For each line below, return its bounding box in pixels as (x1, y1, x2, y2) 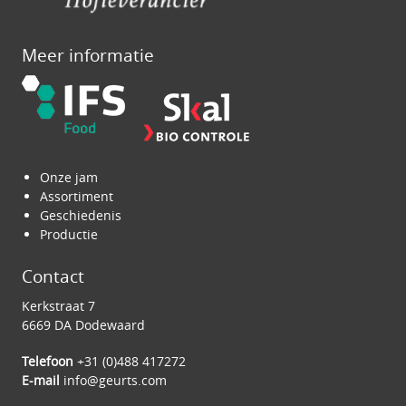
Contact (22, 264, 84, 288)
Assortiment (40, 187, 113, 205)
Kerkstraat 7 (22, 296, 95, 314)
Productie (40, 225, 98, 243)
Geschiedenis (40, 206, 121, 224)
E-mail (22, 371, 63, 389)
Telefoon (22, 352, 73, 370)
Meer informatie (22, 43, 154, 67)
